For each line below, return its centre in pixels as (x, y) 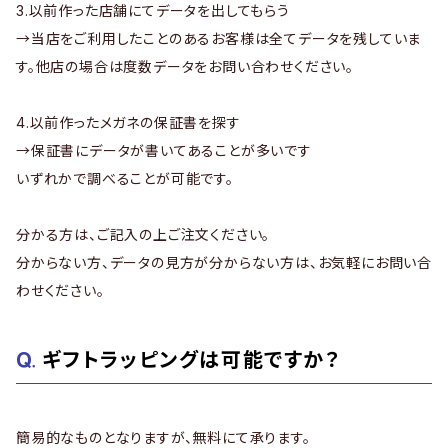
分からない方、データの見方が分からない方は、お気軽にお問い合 (224, 262)
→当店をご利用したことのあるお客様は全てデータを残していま (219, 38)
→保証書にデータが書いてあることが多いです (164, 150)
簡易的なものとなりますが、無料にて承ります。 (163, 437)
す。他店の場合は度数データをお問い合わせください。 (185, 66)
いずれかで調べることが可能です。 (125, 178)
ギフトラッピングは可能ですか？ (191, 360)
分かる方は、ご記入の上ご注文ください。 (143, 234)
